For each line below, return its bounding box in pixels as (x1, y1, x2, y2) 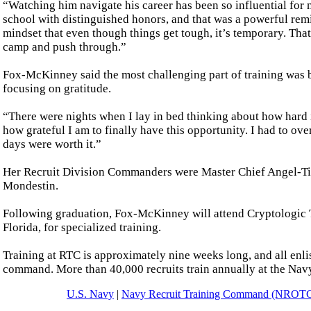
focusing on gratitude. (3, 81, 111, 95)
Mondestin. (3, 178, 58, 192)
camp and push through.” (3, 40, 126, 53)
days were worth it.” (3, 137, 101, 151)
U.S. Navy (67, 288, 114, 301)
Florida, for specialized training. (3, 220, 161, 234)
